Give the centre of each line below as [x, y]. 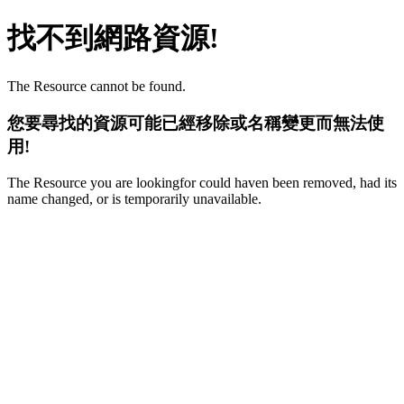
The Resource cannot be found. [96, 86]
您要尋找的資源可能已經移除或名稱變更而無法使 [196, 123]
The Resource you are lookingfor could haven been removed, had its [202, 183]
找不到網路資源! [113, 38]
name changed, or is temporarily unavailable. [134, 199]
